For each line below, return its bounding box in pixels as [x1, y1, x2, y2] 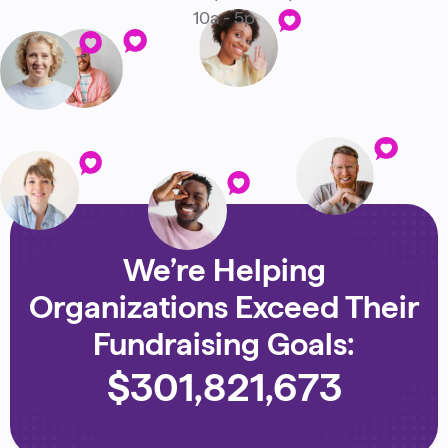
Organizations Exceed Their [29, 289, 419, 324]
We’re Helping [122, 252, 326, 287]
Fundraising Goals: [93, 326, 355, 361]
